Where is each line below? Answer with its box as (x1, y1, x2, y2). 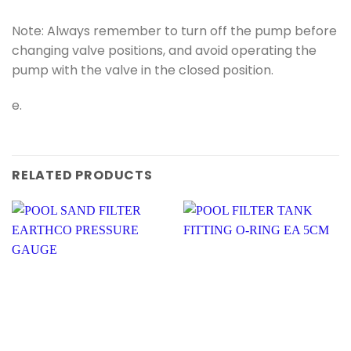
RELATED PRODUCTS (12, 166, 153, 185)
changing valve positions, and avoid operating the (12, 41, 317, 60)
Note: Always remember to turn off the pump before (12, 21, 337, 40)
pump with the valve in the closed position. (12, 60, 273, 79)
